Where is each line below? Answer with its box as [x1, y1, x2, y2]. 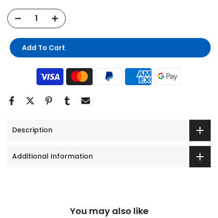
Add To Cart [22, 42, 65, 53]
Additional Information [12, 151, 93, 162]
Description [12, 125, 53, 135]
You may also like [70, 204, 148, 217]
